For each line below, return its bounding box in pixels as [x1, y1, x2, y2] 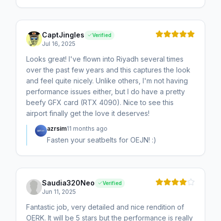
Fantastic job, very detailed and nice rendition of [26, 203, 184, 212]
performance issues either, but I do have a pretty [26, 87, 185, 96]
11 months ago [67, 125, 108, 133]
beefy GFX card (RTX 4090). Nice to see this [26, 98, 174, 107]
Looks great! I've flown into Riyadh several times [26, 55, 184, 64]
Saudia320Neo [42, 179, 95, 187]
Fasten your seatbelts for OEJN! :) [47, 136, 156, 145]
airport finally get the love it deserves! [26, 109, 149, 118]
